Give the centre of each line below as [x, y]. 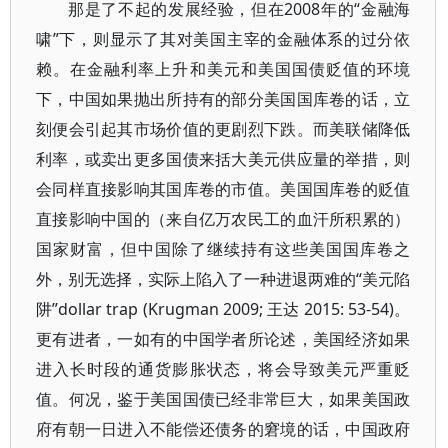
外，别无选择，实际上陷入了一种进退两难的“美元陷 [223, 279]
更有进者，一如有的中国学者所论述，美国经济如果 [223, 339]
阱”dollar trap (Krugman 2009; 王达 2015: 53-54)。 [223, 309]
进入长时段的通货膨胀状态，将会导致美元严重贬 [223, 369]
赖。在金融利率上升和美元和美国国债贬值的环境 [223, 69]
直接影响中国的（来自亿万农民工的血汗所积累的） [223, 219]
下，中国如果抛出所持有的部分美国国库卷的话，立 [223, 99]
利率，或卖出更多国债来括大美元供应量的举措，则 [223, 159]
